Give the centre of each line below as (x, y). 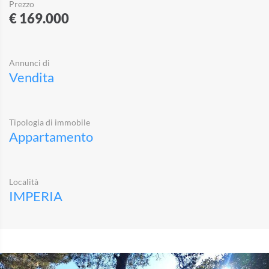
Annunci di (29, 63)
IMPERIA (36, 196)
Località (24, 182)
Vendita (32, 77)
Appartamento (51, 137)
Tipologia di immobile (50, 122)
